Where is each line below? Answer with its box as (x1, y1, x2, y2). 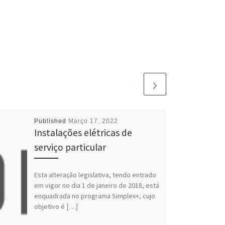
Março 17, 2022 (68, 118, 118, 125)
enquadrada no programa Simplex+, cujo (34, 191, 155, 200)
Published (34, 118, 68, 125)
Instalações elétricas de (34, 127, 132, 139)
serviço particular (34, 141, 106, 154)
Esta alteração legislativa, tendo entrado (34, 170, 156, 179)
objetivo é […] (34, 201, 78, 211)
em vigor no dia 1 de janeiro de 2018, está (34, 180, 159, 190)
